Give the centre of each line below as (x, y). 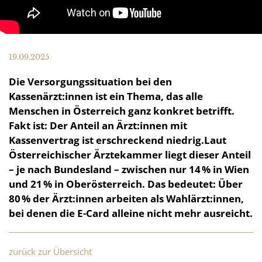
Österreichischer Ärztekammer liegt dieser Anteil (130, 155)
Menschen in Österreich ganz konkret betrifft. (122, 111)
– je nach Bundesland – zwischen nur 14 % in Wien (129, 169)
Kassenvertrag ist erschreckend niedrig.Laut (118, 140)
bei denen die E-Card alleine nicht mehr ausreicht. (131, 213)
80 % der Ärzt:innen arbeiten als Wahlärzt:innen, (126, 199)
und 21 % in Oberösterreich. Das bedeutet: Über (126, 184)
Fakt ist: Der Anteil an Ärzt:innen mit (98, 125)
